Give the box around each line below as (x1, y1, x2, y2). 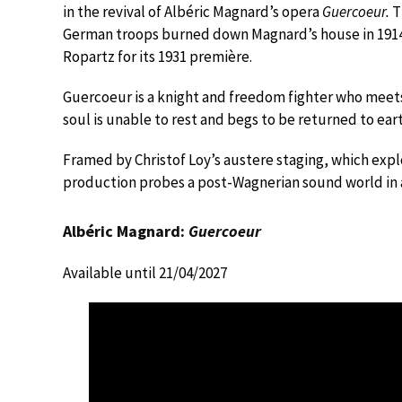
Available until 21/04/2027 (63, 263, 227, 283)
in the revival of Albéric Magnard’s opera (63, 2, 322, 22)
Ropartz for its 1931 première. (63, 47, 252, 66)
